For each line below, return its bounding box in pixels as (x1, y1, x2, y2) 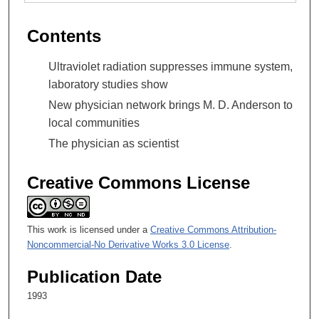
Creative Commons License (27, 173, 250, 192)
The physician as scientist (48, 137, 179, 150)
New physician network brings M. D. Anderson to (48, 98, 293, 111)
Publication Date (27, 267, 162, 287)
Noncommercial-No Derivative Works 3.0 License (27, 239, 229, 250)
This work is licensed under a (27, 224, 150, 235)
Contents (27, 26, 101, 46)
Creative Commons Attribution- (150, 224, 276, 235)
